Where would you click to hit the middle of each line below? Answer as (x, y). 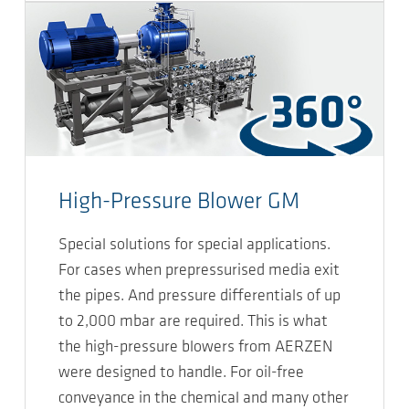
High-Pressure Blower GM (179, 203)
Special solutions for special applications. (194, 246)
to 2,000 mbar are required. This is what (193, 322)
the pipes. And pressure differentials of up (199, 297)
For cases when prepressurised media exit (199, 271)
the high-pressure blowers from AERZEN (195, 348)
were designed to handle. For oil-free (181, 373)
